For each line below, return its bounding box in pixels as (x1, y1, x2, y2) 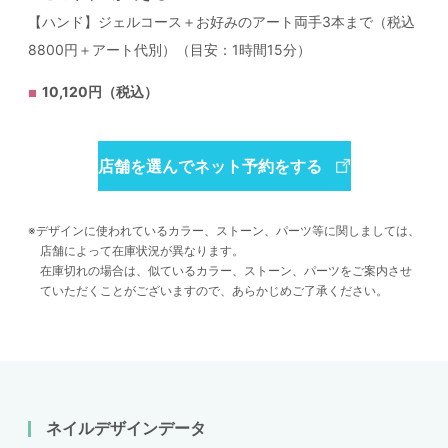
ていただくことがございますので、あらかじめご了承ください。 (40, 283, 388, 299)
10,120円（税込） (42, 83, 158, 101)
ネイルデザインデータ (46, 418, 206, 439)
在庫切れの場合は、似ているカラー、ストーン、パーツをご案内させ (40, 263, 412, 279)
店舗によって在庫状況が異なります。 (40, 243, 244, 259)
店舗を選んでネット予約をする (97, 156, 322, 177)
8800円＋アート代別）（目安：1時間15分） (28, 41, 311, 59)
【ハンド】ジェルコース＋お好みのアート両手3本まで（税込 (28, 13, 415, 31)
